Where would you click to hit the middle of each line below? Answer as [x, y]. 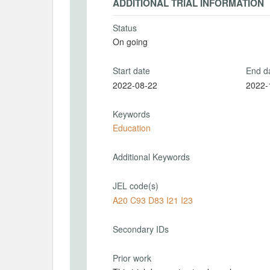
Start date [131, 71]
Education [132, 128]
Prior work [132, 258]
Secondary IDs [141, 229]
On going [130, 42]
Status [125, 27]
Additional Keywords [151, 157]
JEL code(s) [136, 186]
